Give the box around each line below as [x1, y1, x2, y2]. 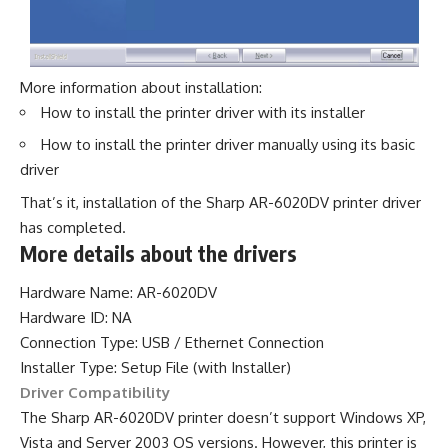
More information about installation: [20, 77, 262, 97]
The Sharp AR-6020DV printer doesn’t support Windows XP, [20, 408, 426, 428]
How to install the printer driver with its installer [41, 102, 365, 122]
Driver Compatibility [20, 383, 170, 403]
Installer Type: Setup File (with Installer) [20, 358, 291, 378]
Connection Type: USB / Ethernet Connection [20, 333, 324, 353]
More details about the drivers [20, 239, 297, 267]
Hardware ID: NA [20, 308, 132, 328]
